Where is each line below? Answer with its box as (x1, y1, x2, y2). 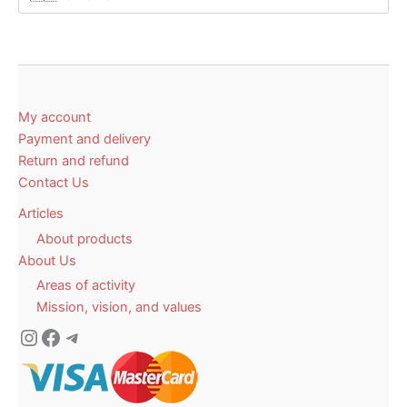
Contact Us (18, 174, 89, 192)
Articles (18, 205, 64, 223)
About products (36, 230, 133, 247)
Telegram (61, 323, 157, 350)
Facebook (39, 323, 140, 350)
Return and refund (18, 153, 129, 170)
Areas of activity (36, 277, 135, 294)
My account (18, 109, 91, 126)
